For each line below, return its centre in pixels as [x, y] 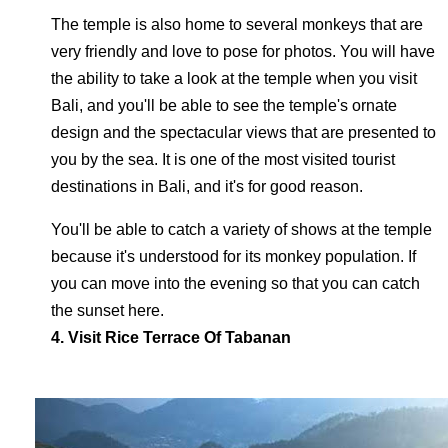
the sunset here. [107, 310]
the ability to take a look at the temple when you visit [234, 78]
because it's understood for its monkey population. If [233, 256]
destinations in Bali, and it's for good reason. [207, 186]
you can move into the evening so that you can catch [235, 283]
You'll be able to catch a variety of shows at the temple [241, 229]
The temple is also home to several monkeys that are [237, 24]
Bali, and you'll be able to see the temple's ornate [224, 105]
